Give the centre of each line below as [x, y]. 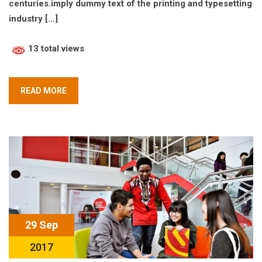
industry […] [33, 19]
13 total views [55, 49]
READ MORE [44, 91]
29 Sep [42, 225]
